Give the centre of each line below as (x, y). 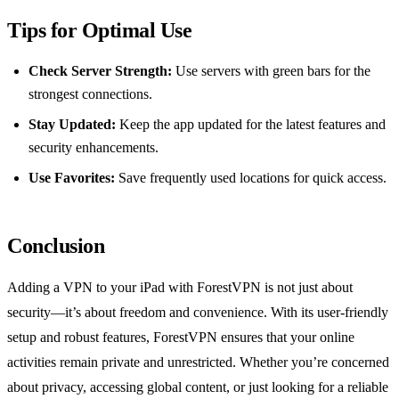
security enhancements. (94, 148)
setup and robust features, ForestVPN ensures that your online (181, 338)
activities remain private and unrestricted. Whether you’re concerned (198, 362)
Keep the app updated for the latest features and (251, 125)
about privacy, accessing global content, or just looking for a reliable (198, 387)
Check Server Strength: (100, 71)
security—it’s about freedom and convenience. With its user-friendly (198, 313)
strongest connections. (90, 94)
